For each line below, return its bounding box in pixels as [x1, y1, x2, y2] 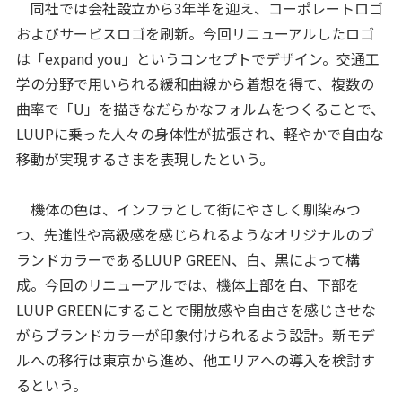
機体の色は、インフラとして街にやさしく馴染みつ [15, 197, 361, 220]
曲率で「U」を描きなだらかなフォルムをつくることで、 [15, 97, 385, 119]
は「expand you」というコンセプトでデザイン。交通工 [15, 47, 380, 69]
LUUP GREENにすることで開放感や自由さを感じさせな [15, 298, 376, 320]
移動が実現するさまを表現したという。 [15, 147, 274, 170]
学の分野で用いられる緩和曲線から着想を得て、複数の [15, 72, 374, 94]
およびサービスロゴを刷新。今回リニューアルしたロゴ [15, 22, 374, 44]
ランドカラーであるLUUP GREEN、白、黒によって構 [15, 248, 360, 270]
